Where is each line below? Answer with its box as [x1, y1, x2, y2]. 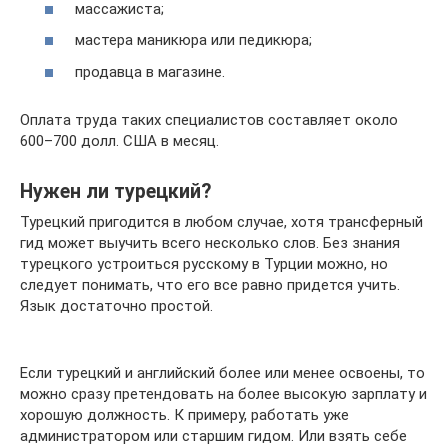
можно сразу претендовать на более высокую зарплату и [20, 384, 427, 403]
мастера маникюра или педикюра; [75, 31, 312, 50]
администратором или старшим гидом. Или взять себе [20, 426, 407, 445]
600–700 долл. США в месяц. [20, 131, 219, 150]
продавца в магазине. [75, 62, 225, 81]
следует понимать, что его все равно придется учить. [20, 275, 400, 294]
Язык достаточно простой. [20, 296, 213, 315]
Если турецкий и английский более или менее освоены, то [20, 363, 425, 382]
